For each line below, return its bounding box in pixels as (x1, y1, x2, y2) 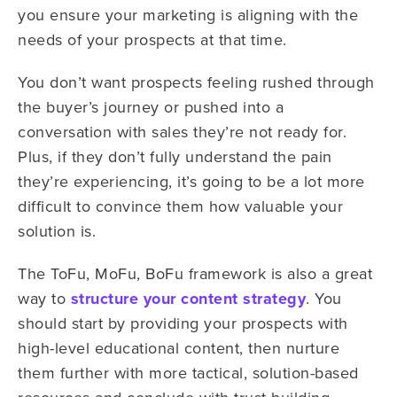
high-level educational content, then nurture (18, 337, 339, 360)
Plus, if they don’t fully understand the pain (18, 145, 332, 168)
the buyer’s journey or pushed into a (18, 96, 284, 119)
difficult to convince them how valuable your (18, 195, 343, 218)
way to (18, 287, 71, 310)
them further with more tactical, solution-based (18, 362, 359, 385)
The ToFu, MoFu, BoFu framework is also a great (18, 262, 372, 285)
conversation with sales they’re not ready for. (18, 121, 346, 144)
